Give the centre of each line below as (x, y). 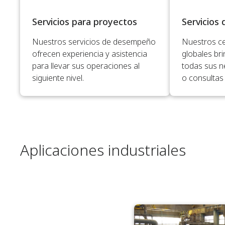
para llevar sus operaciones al (86, 66)
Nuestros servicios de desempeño (94, 41)
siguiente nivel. (58, 78)
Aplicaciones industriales (103, 150)
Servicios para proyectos (85, 21)
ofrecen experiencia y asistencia (90, 53)
